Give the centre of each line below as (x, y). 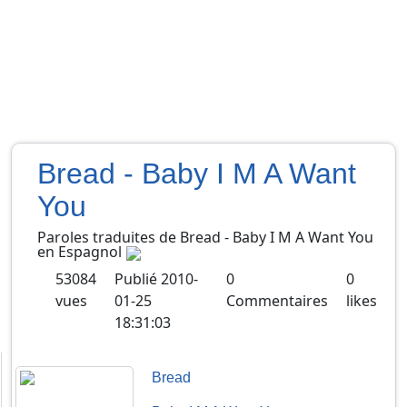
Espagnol (90, 252)
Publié (136, 278)
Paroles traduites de (109, 238)
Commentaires (277, 300)
